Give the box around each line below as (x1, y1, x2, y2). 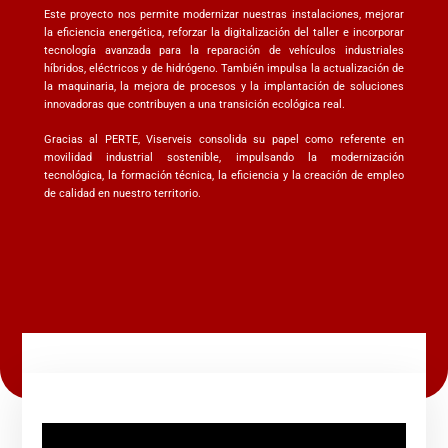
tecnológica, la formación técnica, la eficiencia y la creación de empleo (44, 168, 404, 182)
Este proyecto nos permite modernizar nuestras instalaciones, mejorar (44, 8, 404, 22)
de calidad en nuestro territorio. (44, 186, 201, 200)
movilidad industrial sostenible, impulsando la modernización (44, 150, 404, 164)
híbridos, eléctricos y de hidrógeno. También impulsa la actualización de (44, 62, 404, 76)
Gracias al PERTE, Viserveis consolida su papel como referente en (44, 132, 404, 146)
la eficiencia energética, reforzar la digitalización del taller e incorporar (44, 26, 404, 40)
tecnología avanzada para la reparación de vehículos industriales (44, 44, 404, 58)
